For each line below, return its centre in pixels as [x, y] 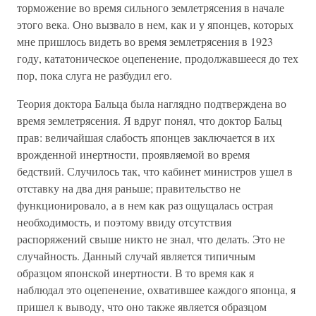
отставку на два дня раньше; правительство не [129, 188]
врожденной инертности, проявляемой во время [133, 154]
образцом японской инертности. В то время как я [135, 273]
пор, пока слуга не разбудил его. [95, 75]
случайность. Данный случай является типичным [136, 256]
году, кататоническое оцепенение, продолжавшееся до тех [158, 58]
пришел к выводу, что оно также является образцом [142, 306]
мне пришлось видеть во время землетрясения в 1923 [145, 41]
